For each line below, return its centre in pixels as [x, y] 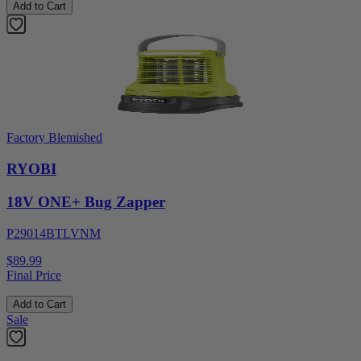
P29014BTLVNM [54, 233]
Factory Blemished [54, 138]
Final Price [34, 275]
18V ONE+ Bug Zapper [86, 201]
